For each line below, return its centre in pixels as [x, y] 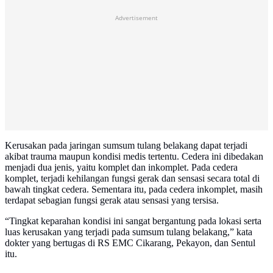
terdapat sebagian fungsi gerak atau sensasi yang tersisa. [112, 200]
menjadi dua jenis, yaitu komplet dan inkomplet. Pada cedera [121, 168]
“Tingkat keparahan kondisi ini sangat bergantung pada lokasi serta [133, 221]
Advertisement [136, 18]
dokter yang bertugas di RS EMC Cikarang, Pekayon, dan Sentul [130, 243]
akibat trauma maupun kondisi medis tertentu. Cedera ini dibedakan [134, 157]
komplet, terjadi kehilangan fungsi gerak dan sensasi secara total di [132, 179]
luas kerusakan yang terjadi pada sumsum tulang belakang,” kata [129, 232]
